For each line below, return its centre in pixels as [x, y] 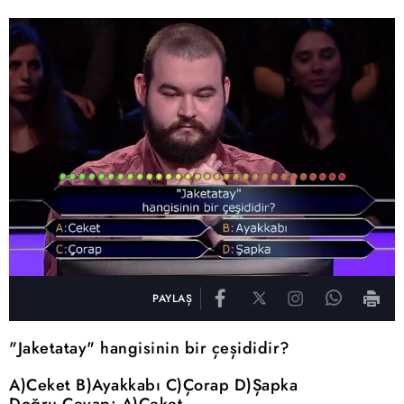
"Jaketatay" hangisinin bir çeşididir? [150, 348]
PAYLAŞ [172, 298]
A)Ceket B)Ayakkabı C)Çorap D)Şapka [153, 385]
